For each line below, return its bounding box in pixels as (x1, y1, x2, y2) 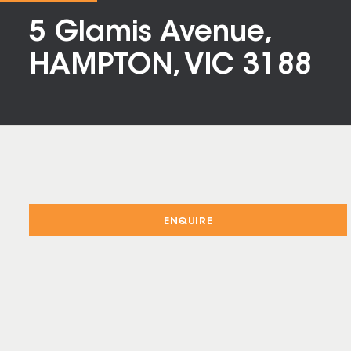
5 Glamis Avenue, (29, 20, 270, 48)
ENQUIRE (164, 216, 213, 226)
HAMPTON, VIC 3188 (29, 52, 312, 81)
